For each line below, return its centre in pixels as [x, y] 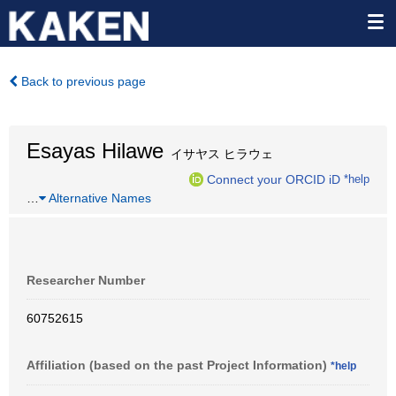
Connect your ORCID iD [274, 179]
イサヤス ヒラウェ [218, 154]
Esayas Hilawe [95, 151]
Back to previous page [82, 81]
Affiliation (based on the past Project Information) [179, 365]
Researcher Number [86, 280]
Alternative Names [99, 198]
